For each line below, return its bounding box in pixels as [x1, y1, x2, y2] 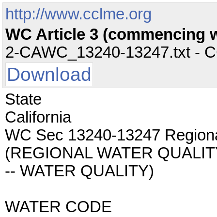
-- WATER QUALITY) [5, 162, 154, 180]
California [5, 108, 71, 126]
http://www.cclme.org [5, 5, 152, 23]
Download [7, 64, 92, 85]
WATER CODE [5, 198, 112, 216]
